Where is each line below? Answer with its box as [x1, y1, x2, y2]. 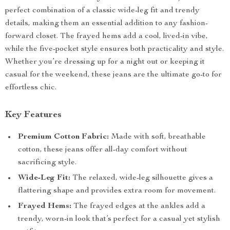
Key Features [5, 110, 62, 120]
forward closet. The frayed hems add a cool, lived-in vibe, [5, 32, 208, 41]
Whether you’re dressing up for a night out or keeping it [5, 58, 205, 66]
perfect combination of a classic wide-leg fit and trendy [5, 7, 200, 15]
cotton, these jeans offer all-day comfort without [18, 146, 187, 154]
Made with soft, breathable [109, 133, 206, 141]
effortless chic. [5, 84, 56, 92]
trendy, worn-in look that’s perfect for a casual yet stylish [18, 215, 220, 223]
